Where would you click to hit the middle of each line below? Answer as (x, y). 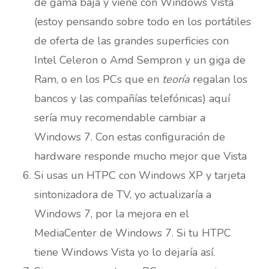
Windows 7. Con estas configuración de (129, 137)
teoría (176, 80)
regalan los (218, 80)
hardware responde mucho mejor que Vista (140, 156)
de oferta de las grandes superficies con (131, 41)
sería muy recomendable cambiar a (119, 118)
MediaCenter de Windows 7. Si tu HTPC (132, 233)
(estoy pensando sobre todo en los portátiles (142, 22)
